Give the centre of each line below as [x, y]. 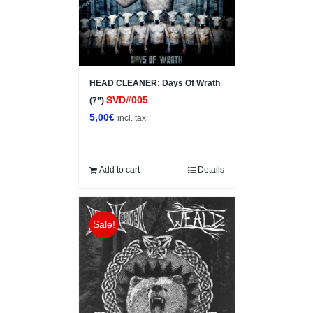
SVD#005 [127, 100]
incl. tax [131, 118]
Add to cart [119, 170]
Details [211, 170]
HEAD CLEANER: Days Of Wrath [154, 83]
